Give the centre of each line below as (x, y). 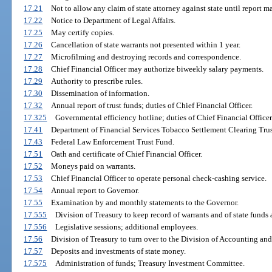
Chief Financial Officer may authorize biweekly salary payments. (157, 69)
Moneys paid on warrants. (93, 166)
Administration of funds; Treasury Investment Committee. (150, 263)
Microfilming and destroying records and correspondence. (146, 57)
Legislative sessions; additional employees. (126, 227)
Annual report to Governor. (95, 191)
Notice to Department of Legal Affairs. (113, 21)
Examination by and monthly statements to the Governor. (144, 203)
